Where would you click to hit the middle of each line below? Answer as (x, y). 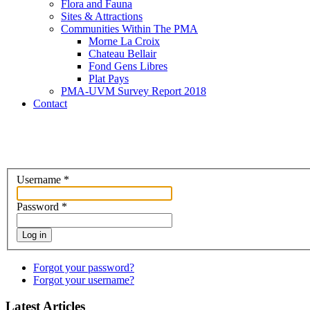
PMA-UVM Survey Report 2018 (134, 91)
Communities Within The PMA (129, 29)
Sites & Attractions (102, 16)
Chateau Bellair (122, 54)
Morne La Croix (124, 41)
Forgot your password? (84, 267)
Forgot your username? (84, 280)
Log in (34, 235)
